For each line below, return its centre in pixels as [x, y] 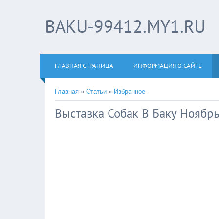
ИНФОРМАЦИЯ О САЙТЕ [168, 66]
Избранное [130, 92]
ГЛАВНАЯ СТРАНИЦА [84, 66]
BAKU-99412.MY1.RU [125, 26]
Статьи [96, 92]
